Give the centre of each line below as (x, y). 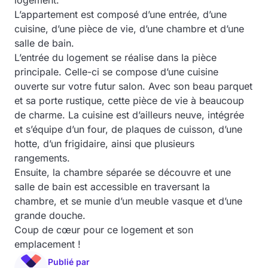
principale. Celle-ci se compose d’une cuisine (116, 72)
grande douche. (51, 215)
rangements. (44, 158)
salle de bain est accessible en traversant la (112, 187)
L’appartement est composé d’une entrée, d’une (121, 14)
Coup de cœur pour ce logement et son (104, 230)
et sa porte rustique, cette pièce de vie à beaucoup (129, 100)
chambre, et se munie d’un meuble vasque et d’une (128, 201)
